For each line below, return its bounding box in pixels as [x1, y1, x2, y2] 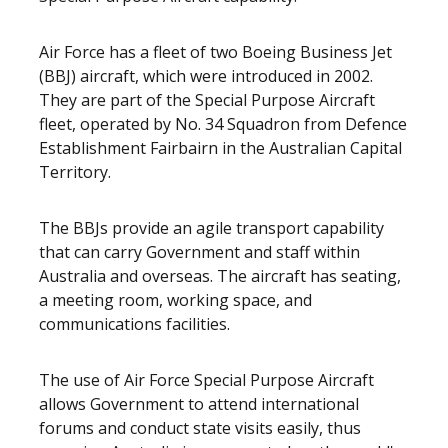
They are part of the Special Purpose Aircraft [39, 89, 375, 111]
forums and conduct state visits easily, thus [39, 417, 361, 439]
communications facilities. [39, 313, 230, 335]
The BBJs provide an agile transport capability [39, 217, 384, 239]
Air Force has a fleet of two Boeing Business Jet [39, 41, 392, 63]
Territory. [39, 161, 111, 183]
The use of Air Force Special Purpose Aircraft [39, 369, 374, 391]
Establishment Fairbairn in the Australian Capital [39, 137, 402, 159]
